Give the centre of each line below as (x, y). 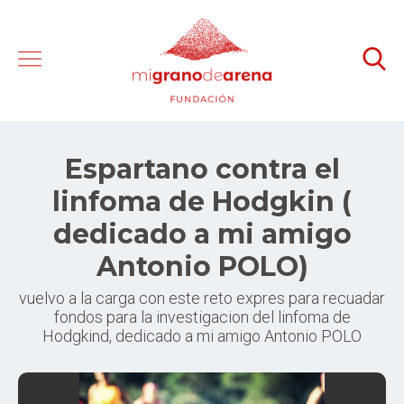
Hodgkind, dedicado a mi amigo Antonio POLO (202, 336)
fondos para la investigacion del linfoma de (202, 317)
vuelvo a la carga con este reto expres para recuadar (202, 298)
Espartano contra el (202, 169)
